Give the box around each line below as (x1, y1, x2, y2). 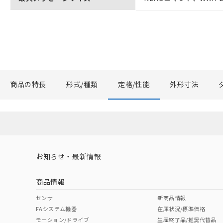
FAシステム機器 (36, 204, 77, 213)
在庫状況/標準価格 (157, 204, 205, 213)
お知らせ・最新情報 (36, 151, 102, 161)
